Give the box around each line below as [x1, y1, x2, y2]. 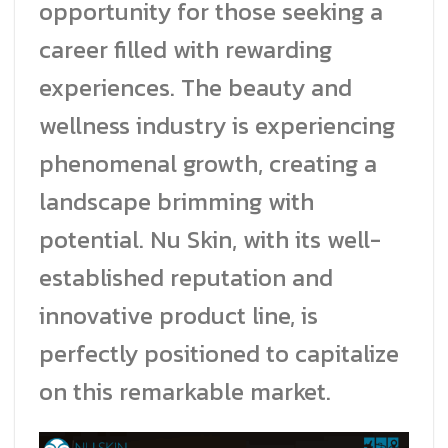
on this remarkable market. [39, 374, 331, 410]
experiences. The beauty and [39, 70, 352, 106]
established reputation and [39, 260, 333, 296]
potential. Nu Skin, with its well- [39, 222, 381, 258]
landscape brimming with [39, 184, 314, 220]
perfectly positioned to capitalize [39, 336, 399, 372]
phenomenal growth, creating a [39, 146, 377, 182]
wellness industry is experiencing [39, 108, 395, 144]
